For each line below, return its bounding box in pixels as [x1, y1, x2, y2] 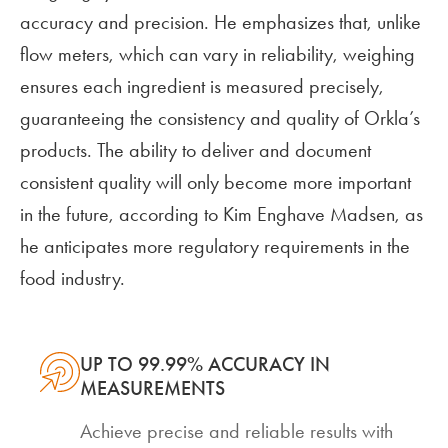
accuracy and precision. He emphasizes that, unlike [20, 10, 421, 35]
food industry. [20, 266, 125, 291]
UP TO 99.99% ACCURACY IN [80, 352, 330, 377]
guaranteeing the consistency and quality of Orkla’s [20, 106, 420, 131]
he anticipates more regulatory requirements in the [20, 234, 410, 259]
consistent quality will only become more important [20, 170, 411, 195]
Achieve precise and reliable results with [80, 419, 393, 444]
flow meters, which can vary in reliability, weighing [20, 42, 415, 67]
